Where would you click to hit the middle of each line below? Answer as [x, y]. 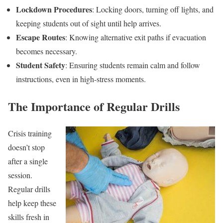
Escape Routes [41, 37]
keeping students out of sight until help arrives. [89, 23]
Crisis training [30, 133]
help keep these [32, 203]
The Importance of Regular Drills [94, 106]
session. [20, 175]
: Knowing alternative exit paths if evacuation [136, 37]
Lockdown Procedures [54, 9]
